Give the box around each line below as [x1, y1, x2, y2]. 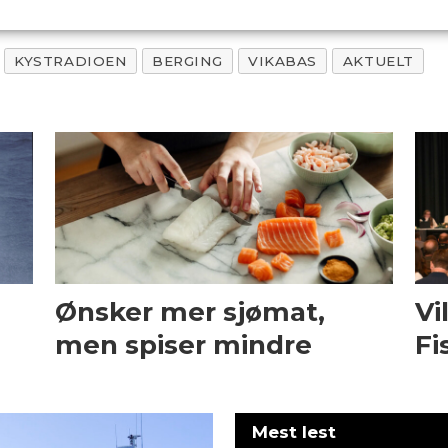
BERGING [152, 52, 223, 69]
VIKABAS [248, 52, 317, 69]
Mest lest [252, 421, 337, 442]
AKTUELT [342, 52, 414, 69]
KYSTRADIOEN [14, 52, 127, 69]
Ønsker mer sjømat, [55, 295, 326, 328]
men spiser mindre [55, 328, 313, 361]
